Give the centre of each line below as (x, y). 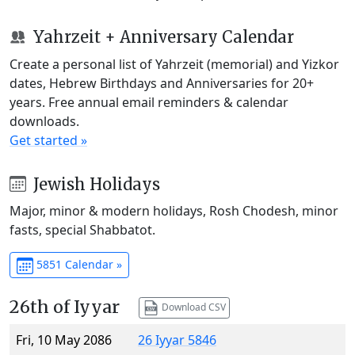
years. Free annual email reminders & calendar (149, 102)
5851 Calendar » (77, 265)
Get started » (48, 140)
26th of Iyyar (65, 307)
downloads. (44, 121)
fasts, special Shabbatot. (82, 230)
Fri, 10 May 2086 (64, 340)
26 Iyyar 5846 (177, 340)
